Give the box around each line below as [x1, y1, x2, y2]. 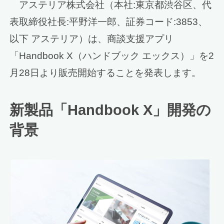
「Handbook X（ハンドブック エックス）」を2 [9, 50, 214, 61]
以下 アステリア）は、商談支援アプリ [9, 33, 174, 44]
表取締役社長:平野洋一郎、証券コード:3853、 [9, 16, 208, 27]
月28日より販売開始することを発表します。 [9, 67, 201, 78]
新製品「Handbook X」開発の [9, 102, 211, 118]
